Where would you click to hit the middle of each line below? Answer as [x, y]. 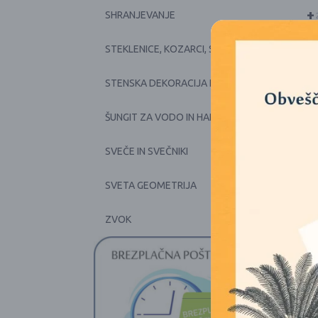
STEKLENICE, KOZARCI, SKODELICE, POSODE [204, 49]
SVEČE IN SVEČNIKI [147, 151]
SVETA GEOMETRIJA [151, 185]
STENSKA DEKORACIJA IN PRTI [172, 83]
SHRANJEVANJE [140, 15]
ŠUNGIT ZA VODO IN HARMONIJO [179, 117]
